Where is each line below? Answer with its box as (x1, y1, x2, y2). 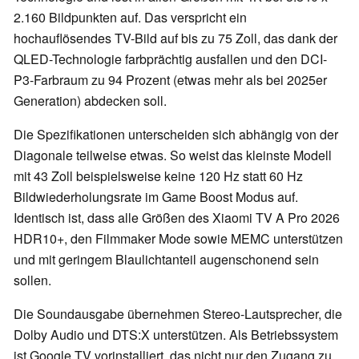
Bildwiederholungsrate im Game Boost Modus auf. (14, 187, 298, 206)
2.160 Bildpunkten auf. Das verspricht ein (14, 7, 247, 26)
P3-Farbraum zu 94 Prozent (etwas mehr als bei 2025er (14, 70, 327, 89)
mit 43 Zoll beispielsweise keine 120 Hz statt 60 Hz (14, 166, 303, 185)
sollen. (14, 270, 51, 289)
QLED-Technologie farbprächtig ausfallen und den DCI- (14, 49, 327, 68)
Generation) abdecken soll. (14, 91, 167, 110)
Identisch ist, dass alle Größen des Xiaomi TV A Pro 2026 (14, 208, 340, 227)
